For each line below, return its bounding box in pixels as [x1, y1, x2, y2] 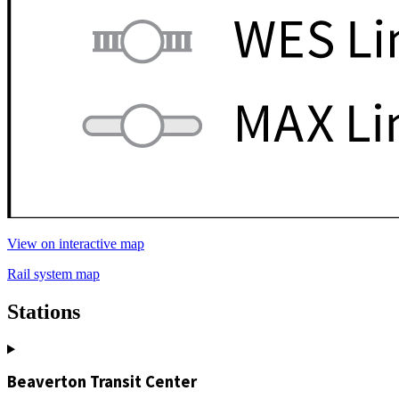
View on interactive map [7, 235, 144, 251]
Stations [7, 299, 80, 323]
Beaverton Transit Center [7, 371, 197, 393]
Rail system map [7, 265, 100, 281]
